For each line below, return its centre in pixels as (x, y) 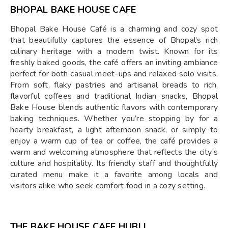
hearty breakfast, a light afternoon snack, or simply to (114, 130)
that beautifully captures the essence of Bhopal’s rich (114, 40)
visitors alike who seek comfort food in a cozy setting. (108, 186)
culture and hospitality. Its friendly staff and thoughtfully (114, 163)
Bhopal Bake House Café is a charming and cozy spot (114, 29)
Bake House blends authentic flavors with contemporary (114, 107)
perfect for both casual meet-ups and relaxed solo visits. (114, 74)
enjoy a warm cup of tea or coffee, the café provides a (114, 141)
